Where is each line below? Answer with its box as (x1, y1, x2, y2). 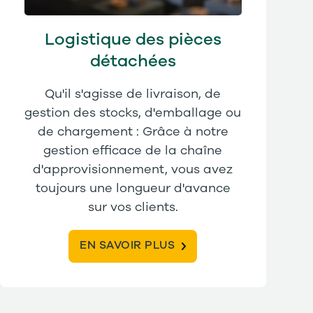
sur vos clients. (87, 201, 178, 214)
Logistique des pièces (44, 31, 221, 48)
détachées (89, 52, 176, 70)
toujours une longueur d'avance (35, 182, 231, 195)
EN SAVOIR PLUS (80, 240, 175, 252)
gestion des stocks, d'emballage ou (24, 106, 242, 119)
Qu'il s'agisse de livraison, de (45, 87, 221, 101)
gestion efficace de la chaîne (43, 144, 223, 157)
